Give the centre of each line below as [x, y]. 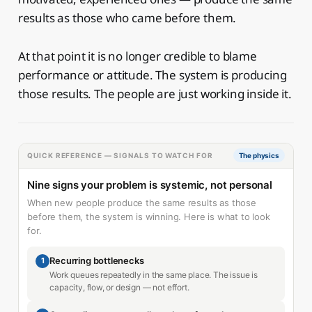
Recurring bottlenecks [97, 260]
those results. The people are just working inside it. [155, 93]
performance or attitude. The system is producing [152, 75]
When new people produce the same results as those [142, 203]
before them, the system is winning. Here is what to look [149, 217]
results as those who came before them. [127, 17]
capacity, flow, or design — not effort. [119, 287]
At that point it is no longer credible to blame [137, 56]
